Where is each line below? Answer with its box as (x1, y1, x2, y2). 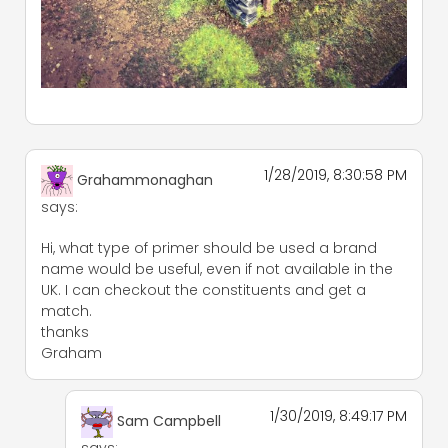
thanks (41, 321, 89, 342)
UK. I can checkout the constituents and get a (41, 279, 366, 300)
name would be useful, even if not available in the (41, 258, 393, 279)
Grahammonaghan (77, 169, 213, 190)
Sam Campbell (117, 410, 221, 431)
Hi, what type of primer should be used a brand (41, 237, 377, 258)
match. (41, 300, 92, 321)
